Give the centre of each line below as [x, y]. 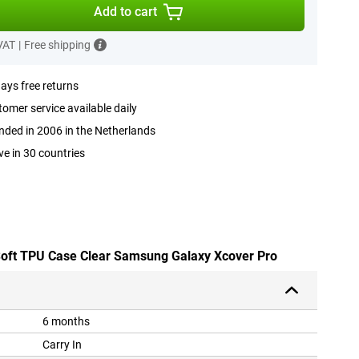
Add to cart [126, 12]
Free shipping [57, 45]
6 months [66, 322]
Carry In [62, 345]
